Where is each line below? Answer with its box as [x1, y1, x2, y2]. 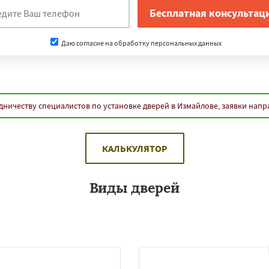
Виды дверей [89, 179, 180, 196]
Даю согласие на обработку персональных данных [59, 38, 222, 47]
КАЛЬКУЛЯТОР [101, 142, 168, 154]
